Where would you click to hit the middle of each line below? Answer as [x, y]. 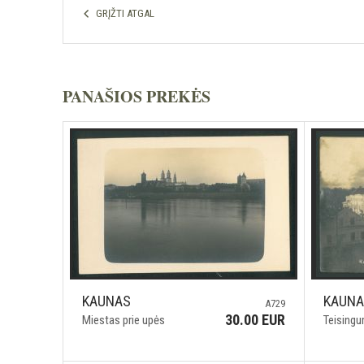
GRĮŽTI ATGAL [125, 13]
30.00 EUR [256, 320]
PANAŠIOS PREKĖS [136, 96]
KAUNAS [106, 301]
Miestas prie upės [123, 320]
